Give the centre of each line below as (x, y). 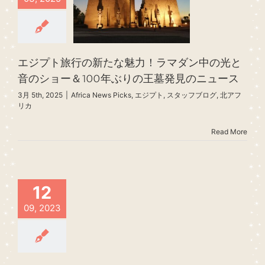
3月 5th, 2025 (40, 95)
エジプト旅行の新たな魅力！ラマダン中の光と (130, 62)
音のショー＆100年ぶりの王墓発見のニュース (128, 78)
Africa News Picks (101, 95)
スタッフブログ (192, 95)
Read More (229, 131)
